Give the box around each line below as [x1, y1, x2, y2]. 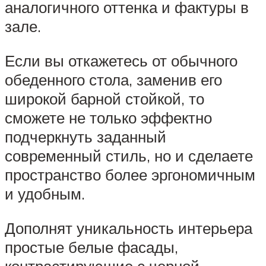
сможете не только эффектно [5, 108, 212, 128]
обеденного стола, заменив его [5, 70, 222, 90]
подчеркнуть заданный [5, 127, 166, 147]
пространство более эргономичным [5, 165, 255, 185]
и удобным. [5, 184, 85, 204]
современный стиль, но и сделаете [5, 146, 253, 166]
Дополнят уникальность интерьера [5, 218, 252, 237]
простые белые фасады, [5, 237, 178, 256]
